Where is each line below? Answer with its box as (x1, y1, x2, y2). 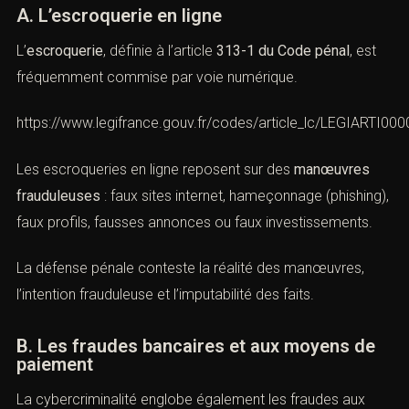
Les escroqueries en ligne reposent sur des (16, 212, 294, 230)
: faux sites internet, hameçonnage (100, 238, 322, 257)
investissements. (16, 291, 123, 309)
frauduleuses (16, 238, 100, 257)
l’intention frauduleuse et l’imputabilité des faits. (16, 363, 314, 382)
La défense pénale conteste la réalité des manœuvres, (16, 337, 364, 355)
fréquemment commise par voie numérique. (16, 120, 298, 138)
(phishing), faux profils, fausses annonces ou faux (16, 265, 329, 283)
